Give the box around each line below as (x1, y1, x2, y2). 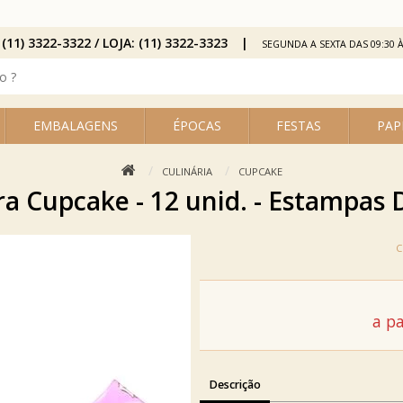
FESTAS (276, 117, 322, 134)
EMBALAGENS (32, 117, 118, 134)
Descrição (209, 376, 261, 392)
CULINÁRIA (161, 165, 212, 178)
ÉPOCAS (172, 117, 221, 134)
